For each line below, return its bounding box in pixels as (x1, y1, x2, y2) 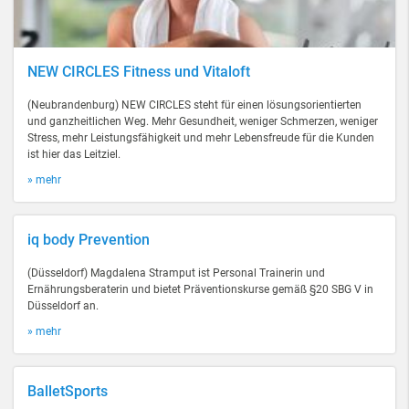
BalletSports (27, 383, 108, 400)
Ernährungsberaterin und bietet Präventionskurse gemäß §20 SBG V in (27, 283, 373, 296)
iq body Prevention (27, 231, 150, 248)
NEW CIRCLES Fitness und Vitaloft (27, 63, 250, 80)
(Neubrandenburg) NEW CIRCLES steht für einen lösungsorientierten (27, 99, 362, 111)
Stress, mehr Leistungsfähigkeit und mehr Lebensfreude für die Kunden (27, 131, 374, 144)
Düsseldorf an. (27, 299, 99, 312)
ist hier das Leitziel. (27, 148, 121, 161)
